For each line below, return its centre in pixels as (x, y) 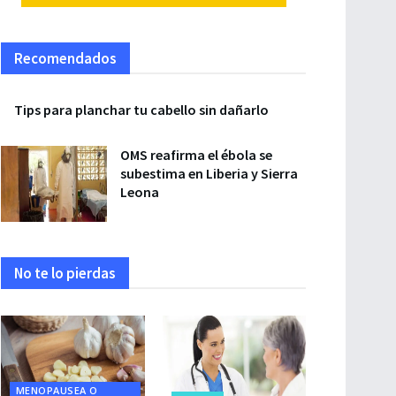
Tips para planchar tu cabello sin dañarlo (141, 110)
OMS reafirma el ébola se (196, 155)
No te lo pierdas (65, 273)
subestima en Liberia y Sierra (209, 173)
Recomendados (65, 58)
